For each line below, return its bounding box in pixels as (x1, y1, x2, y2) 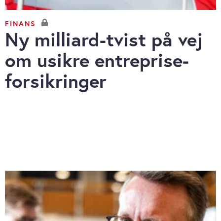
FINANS (5, 18, 36, 28)
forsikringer (5, 68, 107, 94)
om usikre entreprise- (5, 47, 189, 73)
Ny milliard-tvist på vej (5, 27, 203, 52)
